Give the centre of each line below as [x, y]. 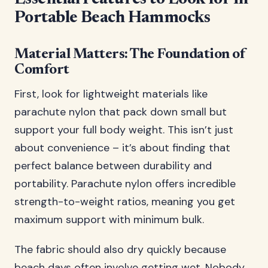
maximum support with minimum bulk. [109, 220]
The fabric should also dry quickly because [120, 249]
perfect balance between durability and [113, 166]
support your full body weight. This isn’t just [124, 130]
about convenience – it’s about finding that [122, 148]
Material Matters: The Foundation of [130, 54]
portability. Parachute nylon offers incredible [125, 184]
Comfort [42, 70]
